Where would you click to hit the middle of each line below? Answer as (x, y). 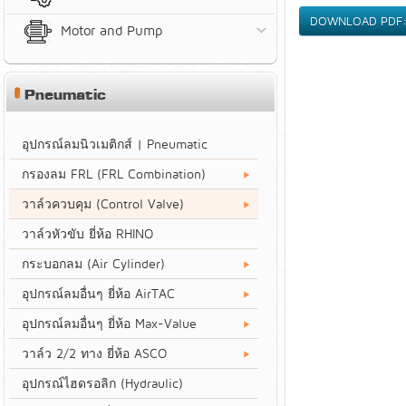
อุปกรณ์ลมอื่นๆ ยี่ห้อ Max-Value (109, 324)
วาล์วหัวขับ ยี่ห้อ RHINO (87, 234)
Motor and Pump (111, 30)
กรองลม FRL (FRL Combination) (114, 174)
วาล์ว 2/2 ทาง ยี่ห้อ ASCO (94, 353)
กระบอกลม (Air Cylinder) (93, 264)
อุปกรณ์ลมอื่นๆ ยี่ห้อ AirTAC (98, 294)
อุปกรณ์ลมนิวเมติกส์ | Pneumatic (115, 144)
